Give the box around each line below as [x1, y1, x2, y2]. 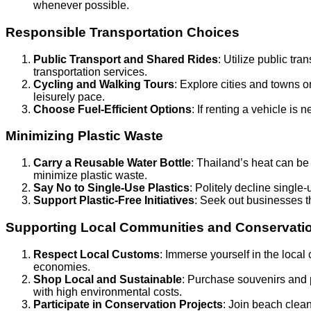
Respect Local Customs [33, 248, 160, 260]
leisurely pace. [33, 90, 105, 103]
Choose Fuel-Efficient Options [33, 103, 192, 115]
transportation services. [33, 65, 147, 78]
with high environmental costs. [33, 285, 182, 298]
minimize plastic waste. [33, 169, 147, 182]
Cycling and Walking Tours [33, 78, 174, 90]
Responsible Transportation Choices [6, 25, 239, 40]
